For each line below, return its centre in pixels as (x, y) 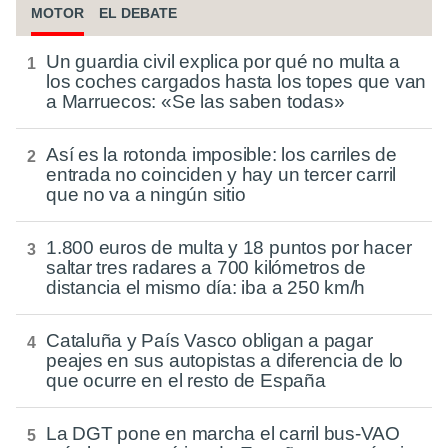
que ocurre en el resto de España (186, 381)
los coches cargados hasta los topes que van (236, 82)
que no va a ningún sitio (146, 195)
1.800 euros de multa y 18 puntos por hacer (229, 248)
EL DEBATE (138, 13)
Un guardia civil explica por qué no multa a (223, 62)
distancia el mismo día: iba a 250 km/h (206, 288)
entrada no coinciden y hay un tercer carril (221, 175)
